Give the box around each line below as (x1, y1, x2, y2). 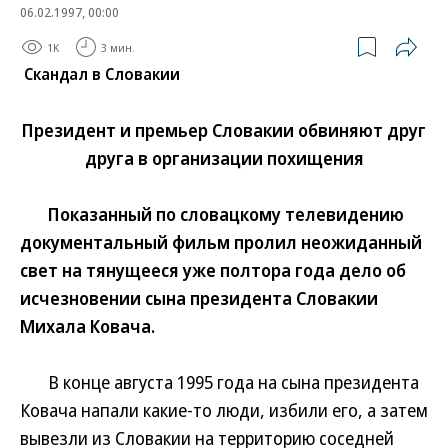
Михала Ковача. (20, 314, 155, 338)
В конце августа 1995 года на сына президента (20, 370, 419, 394)
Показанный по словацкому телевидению (20, 202, 404, 226)
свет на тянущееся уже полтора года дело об (20, 258, 406, 282)
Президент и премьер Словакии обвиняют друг (22, 118, 426, 142)
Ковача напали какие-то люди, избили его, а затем (20, 398, 428, 422)
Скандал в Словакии (24, 63, 180, 85)
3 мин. (101, 39, 135, 55)
